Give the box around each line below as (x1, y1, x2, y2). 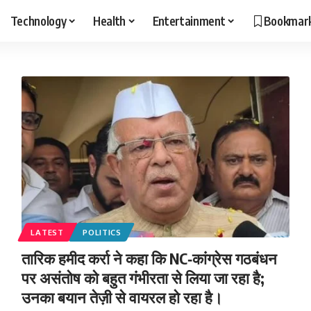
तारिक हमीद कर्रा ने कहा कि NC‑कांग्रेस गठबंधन (21, 248, 277, 268)
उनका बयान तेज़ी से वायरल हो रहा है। (21, 287, 223, 307)
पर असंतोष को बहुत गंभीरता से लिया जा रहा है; (21, 267, 264, 287)
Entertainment (152, 12, 226, 28)
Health (93, 12, 126, 28)
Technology (10, 12, 67, 28)
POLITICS (83, 226, 121, 237)
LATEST (31, 226, 64, 237)
